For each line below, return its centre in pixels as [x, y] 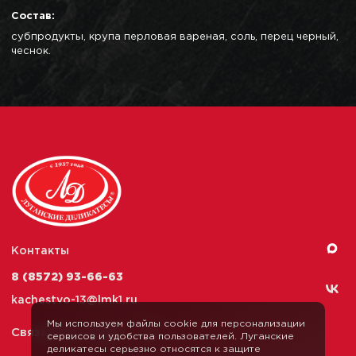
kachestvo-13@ [54, 300]
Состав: [33, 17]
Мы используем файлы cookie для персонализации [176, 324]
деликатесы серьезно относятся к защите [154, 349]
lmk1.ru [118, 300]
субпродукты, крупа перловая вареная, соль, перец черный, [175, 37]
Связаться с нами [66, 332]
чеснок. [31, 52]
